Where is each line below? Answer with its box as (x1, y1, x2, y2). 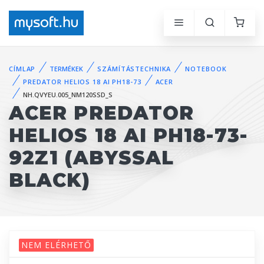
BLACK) (9, 169, 91, 192)
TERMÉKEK (49, 64, 84, 73)
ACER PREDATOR (9, 101, 194, 125)
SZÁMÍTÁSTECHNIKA (97, 64, 171, 73)
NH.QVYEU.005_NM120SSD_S (23, 90, 113, 100)
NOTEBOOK (185, 64, 227, 73)
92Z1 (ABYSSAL (9, 146, 174, 170)
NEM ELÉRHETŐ (21, 239, 91, 251)
